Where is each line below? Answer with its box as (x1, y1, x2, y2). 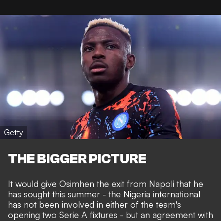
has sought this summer (8, 188, 100, 199)
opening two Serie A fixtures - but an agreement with (8, 209, 213, 220)
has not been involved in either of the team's (8, 198, 181, 210)
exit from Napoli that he (111, 178, 203, 189)
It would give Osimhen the (8, 178, 111, 189)
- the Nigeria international (100, 188, 200, 199)
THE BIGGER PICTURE (8, 150, 147, 167)
